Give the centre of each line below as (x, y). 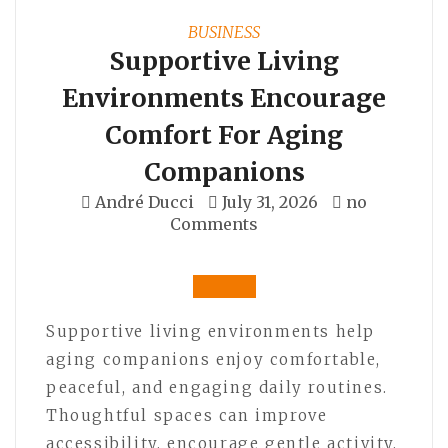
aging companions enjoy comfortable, (214, 359)
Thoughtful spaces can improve (187, 415)
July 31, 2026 (270, 201)
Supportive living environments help (211, 331)
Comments (214, 223)
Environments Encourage (224, 97)
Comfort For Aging (224, 134)
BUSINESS (224, 31)
